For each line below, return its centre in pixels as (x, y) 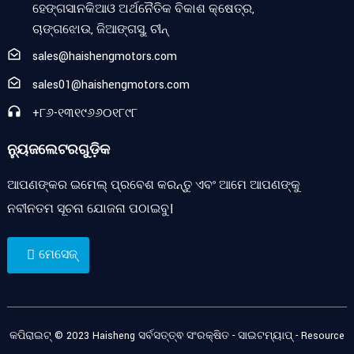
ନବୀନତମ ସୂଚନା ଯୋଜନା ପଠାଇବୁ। (90, 209)
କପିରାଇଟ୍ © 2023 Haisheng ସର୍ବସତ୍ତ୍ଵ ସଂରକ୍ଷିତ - (123, 336)
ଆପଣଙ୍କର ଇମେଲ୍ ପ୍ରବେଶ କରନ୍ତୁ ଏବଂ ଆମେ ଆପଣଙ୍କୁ (153, 185)
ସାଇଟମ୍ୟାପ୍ (265, 336)
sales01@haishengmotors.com (111, 85)
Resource (322, 336)
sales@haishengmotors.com (104, 56)
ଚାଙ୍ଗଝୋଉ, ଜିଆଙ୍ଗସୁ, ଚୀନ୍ (100, 30)
